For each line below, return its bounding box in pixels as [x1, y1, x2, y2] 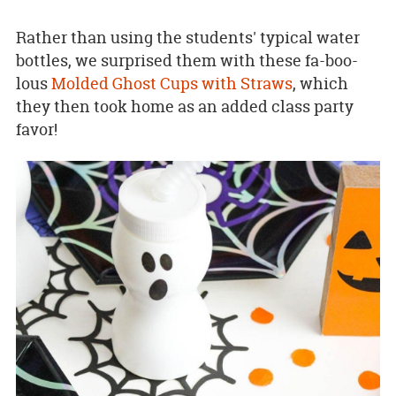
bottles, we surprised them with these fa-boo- [15, 49, 358, 72]
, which [292, 72, 348, 95]
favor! [15, 118, 57, 141]
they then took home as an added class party [15, 95, 354, 118]
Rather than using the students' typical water [15, 26, 360, 49]
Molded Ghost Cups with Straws [50, 72, 293, 95]
